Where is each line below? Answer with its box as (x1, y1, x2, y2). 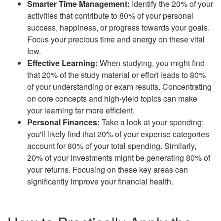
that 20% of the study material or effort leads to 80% (27, 69, 206, 80)
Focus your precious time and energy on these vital (27, 33, 205, 45)
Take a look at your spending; (100, 116, 204, 128)
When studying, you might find (98, 57, 205, 69)
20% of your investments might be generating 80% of (27, 151, 210, 163)
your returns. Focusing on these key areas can (27, 163, 188, 175)
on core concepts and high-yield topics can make (27, 92, 197, 104)
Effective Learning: (27, 57, 98, 69)
